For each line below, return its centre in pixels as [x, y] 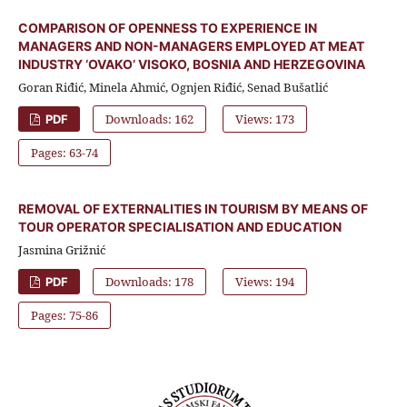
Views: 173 [265, 119]
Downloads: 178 [150, 281]
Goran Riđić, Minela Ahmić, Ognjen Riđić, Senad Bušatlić [173, 87]
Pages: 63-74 [64, 152]
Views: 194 [265, 281]
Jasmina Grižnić [61, 249]
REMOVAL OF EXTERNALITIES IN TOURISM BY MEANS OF [193, 208]
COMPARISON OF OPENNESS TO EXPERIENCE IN [167, 27]
